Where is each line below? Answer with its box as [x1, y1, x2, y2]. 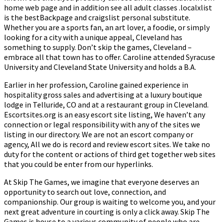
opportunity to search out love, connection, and [4, 187, 166, 197]
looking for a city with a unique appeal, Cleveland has [4, 32, 182, 43]
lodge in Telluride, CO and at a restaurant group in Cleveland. [4, 100, 209, 110]
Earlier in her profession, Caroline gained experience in [4, 80, 188, 90]
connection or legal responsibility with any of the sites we [4, 119, 200, 130]
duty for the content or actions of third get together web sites [4, 149, 216, 160]
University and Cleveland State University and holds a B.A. [4, 62, 196, 72]
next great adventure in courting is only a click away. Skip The [4, 207, 210, 217]
